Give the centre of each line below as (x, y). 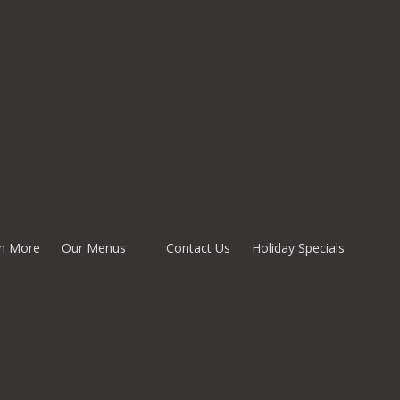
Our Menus (95, 247)
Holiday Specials (298, 247)
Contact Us (198, 247)
